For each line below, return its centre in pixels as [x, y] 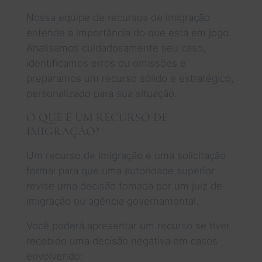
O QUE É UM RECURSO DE [97, 117]
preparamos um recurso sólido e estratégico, [130, 78]
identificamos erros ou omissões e [106, 63]
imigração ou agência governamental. [112, 201]
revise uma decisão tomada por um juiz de [124, 186]
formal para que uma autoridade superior [120, 170]
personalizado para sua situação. [101, 93]
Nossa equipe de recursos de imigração [118, 17]
